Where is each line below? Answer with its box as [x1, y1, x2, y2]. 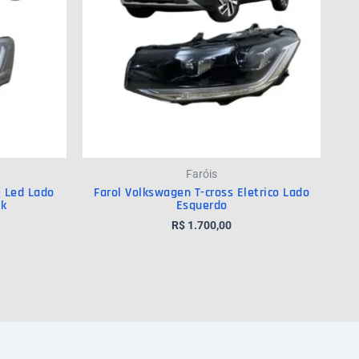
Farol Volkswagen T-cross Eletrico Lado [94, 184, 309, 202]
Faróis [186, 167, 217, 181]
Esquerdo [175, 197, 228, 215]
